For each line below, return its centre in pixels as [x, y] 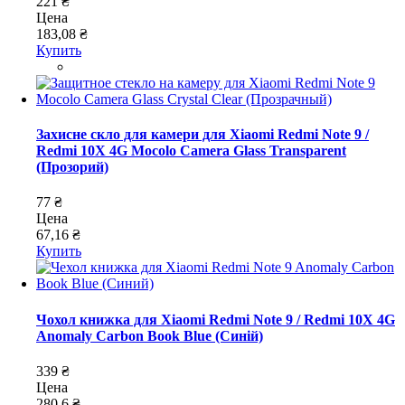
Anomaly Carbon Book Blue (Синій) [150, 335]
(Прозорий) [72, 167]
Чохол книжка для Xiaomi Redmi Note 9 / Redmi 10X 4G [216, 319]
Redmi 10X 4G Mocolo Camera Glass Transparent [191, 151]
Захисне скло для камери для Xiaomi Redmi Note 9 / [202, 135]
